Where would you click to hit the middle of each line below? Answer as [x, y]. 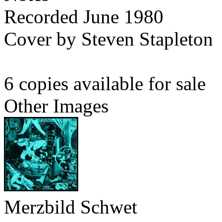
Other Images [56, 106]
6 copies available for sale [105, 84]
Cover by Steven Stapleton [109, 39]
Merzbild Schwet [71, 207]
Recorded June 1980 [84, 17]
